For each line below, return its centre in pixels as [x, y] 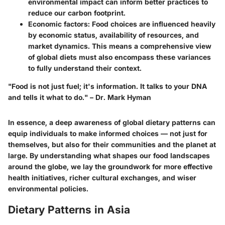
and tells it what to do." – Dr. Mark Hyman [80, 97]
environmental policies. [48, 189]
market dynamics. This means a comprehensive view [120, 46]
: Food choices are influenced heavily [152, 24]
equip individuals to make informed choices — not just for [108, 134]
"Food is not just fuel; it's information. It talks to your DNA [107, 86]
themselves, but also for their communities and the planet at [112, 145]
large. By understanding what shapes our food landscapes [109, 156]
